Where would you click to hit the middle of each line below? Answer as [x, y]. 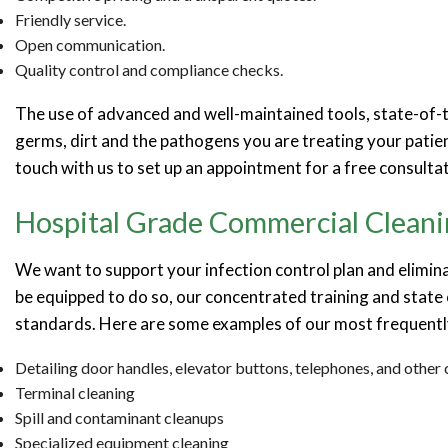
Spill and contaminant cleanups [119, 417]
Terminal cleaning [75, 392]
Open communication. [90, 44]
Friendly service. [70, 19]
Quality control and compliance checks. [149, 69]
